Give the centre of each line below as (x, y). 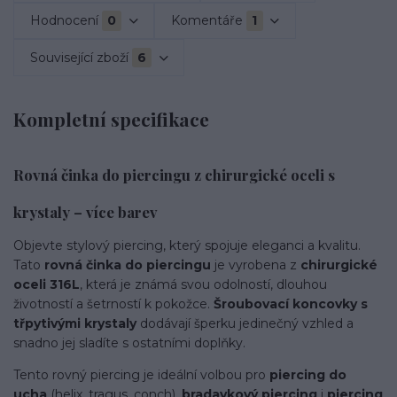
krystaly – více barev (86, 212)
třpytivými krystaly (75, 323)
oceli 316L (47, 284)
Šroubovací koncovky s (291, 304)
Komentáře (206, 20)
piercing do (308, 375)
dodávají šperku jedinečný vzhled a (245, 323)
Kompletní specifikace (111, 119)
